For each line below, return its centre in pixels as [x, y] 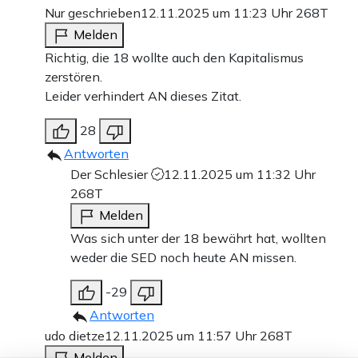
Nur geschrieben [93, 13]
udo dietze [75, 336]
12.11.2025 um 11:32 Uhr [240, 175]
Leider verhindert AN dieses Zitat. [143, 96]
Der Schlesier [111, 175]
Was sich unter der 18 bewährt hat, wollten [198, 239]
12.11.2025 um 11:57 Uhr [182, 336]
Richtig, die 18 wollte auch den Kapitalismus [174, 58]
